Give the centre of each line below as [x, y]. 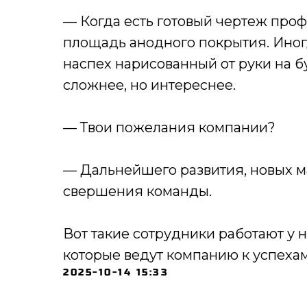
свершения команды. [137, 191]
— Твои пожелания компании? [169, 127]
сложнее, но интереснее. [149, 85]
